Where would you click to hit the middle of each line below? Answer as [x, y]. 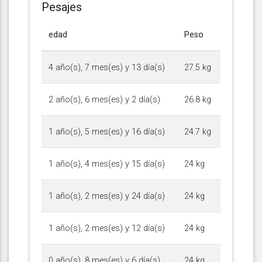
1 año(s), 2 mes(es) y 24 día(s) [107, 196]
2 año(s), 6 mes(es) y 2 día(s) [104, 99]
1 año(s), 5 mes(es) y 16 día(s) [107, 132]
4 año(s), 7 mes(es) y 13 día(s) [107, 67]
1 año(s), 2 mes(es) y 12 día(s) [107, 228]
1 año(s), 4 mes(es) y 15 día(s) [107, 164]
